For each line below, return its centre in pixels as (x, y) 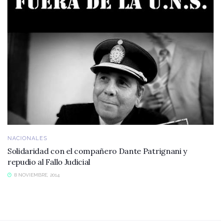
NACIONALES (27, 138)
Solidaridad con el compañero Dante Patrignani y (97, 151)
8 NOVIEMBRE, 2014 (36, 175)
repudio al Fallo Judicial (49, 162)
